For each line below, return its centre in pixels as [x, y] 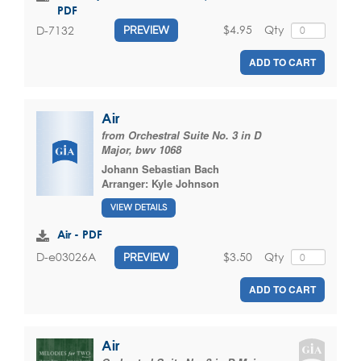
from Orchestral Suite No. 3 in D [181, 135]
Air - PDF [80, 234]
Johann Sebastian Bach [160, 169]
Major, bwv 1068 [141, 150]
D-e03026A [66, 257]
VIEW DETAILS [139, 207]
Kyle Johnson [185, 184]
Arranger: [127, 184]
